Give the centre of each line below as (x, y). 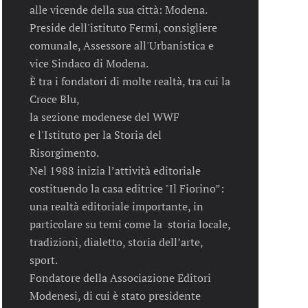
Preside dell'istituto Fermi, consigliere (123, 27)
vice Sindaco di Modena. (89, 63)
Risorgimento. (64, 152)
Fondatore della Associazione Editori (120, 277)
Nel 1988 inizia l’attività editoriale (115, 170)
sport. (43, 260)
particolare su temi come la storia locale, (130, 224)
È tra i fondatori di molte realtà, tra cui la (130, 81)
